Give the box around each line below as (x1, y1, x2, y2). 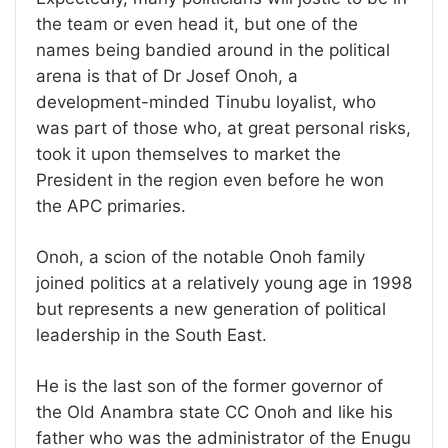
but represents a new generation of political (36, 299, 386, 320)
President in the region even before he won (36, 170, 384, 191)
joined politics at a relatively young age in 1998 (36, 273, 412, 294)
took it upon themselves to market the (36, 144, 341, 165)
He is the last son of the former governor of (36, 376, 383, 397)
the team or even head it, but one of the (36, 14, 358, 35)
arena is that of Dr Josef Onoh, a (36, 66, 298, 87)
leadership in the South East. (36, 325, 267, 346)
